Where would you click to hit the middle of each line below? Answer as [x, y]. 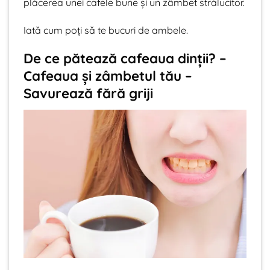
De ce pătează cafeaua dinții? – [125, 59]
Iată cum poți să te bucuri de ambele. [106, 30]
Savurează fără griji [88, 94]
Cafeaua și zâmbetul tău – [108, 76]
